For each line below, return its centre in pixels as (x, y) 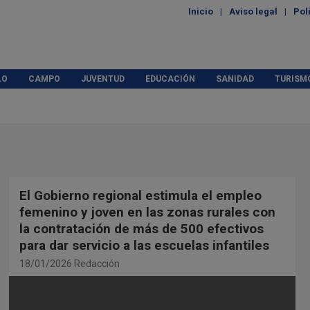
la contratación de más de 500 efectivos (141, 229)
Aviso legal (253, 11)
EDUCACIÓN (170, 79)
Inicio (201, 11)
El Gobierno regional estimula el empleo (140, 195)
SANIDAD (235, 79)
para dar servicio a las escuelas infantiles (144, 245)
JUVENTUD (103, 79)
